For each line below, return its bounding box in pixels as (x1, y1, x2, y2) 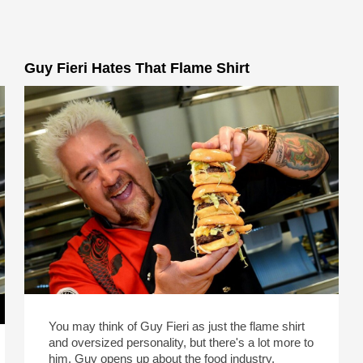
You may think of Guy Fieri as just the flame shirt (49, 319, 305, 334)
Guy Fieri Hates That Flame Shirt (24, 60, 250, 77)
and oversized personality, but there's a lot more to (49, 335, 314, 350)
